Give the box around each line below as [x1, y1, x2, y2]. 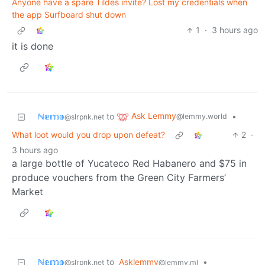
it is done [12, 40, 53, 53]
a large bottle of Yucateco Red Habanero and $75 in [12, 157, 247, 170]
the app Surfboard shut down [12, 9, 126, 20]
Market [12, 186, 43, 198]
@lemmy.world [176, 112, 227, 121]
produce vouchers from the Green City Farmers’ [12, 172, 226, 184]
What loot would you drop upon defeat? [12, 130, 165, 140]
